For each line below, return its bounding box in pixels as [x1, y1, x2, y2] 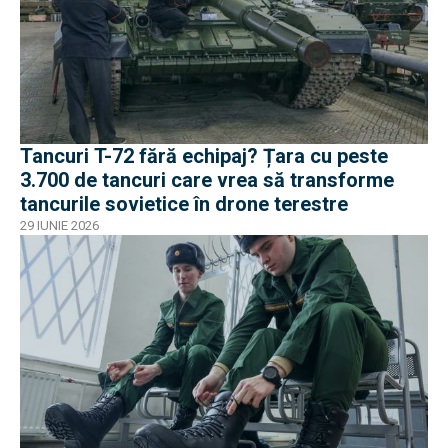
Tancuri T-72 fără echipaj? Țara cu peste [20, 144, 388, 169]
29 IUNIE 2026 [20, 218, 99, 234]
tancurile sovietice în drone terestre [20, 192, 348, 217]
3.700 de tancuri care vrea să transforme [20, 168, 394, 193]
